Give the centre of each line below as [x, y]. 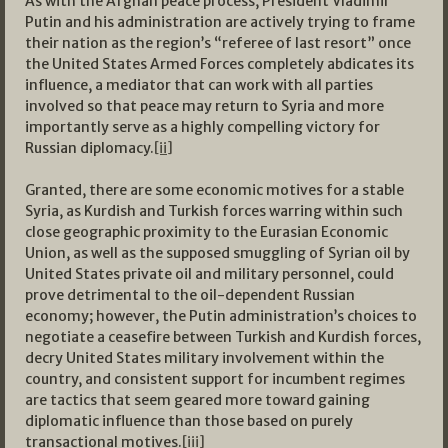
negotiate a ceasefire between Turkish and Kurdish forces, [223, 337]
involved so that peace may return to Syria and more [204, 106]
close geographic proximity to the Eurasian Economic [206, 232]
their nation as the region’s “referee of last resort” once [218, 43]
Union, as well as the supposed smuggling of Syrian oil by [217, 253]
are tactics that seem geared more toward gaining [197, 400]
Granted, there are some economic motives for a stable [214, 190]
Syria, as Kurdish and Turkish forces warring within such [214, 211]
